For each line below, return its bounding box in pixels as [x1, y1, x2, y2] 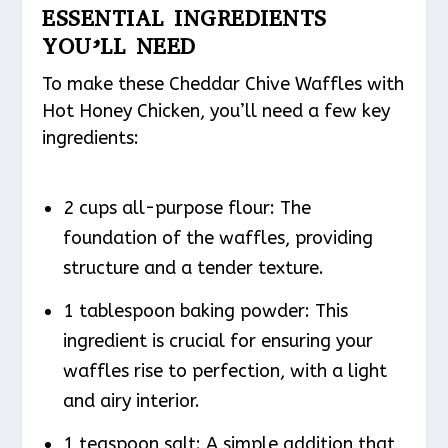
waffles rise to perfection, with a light [62, 359, 387, 382]
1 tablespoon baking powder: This [62, 299, 348, 322]
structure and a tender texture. [62, 257, 324, 280]
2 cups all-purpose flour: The [62, 197, 311, 220]
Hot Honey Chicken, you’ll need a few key [42, 99, 391, 122]
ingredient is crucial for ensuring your [62, 329, 373, 352]
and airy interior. [62, 389, 200, 412]
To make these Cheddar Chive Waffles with [42, 72, 405, 95]
